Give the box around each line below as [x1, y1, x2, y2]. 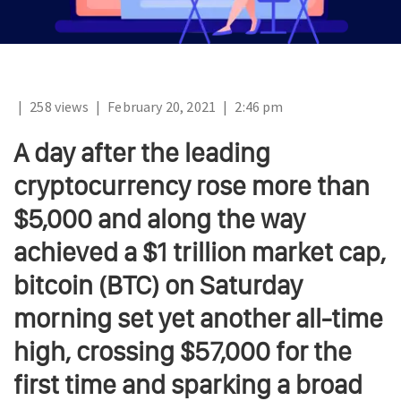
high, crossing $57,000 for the [13, 336, 352, 368]
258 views [27, 98, 91, 115]
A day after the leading [13, 137, 270, 169]
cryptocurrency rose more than [13, 170, 370, 202]
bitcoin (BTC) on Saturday [13, 269, 303, 302]
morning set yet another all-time [13, 303, 383, 335]
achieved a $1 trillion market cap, [13, 236, 386, 269]
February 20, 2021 [105, 98, 219, 115]
